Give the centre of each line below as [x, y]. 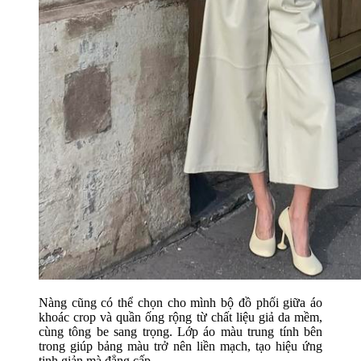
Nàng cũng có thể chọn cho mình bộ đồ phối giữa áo [180, 303]
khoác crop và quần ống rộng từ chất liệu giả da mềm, [180, 317]
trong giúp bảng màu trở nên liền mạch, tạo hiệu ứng [180, 346]
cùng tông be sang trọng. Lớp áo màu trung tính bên [180, 332]
